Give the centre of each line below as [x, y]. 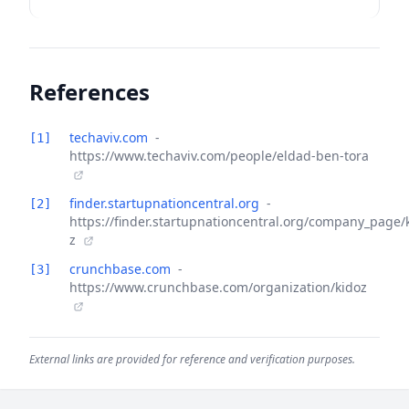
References [89, 92]
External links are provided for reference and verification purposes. [192, 359]
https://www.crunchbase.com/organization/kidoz [218, 287]
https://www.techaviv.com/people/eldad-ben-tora [219, 156]
